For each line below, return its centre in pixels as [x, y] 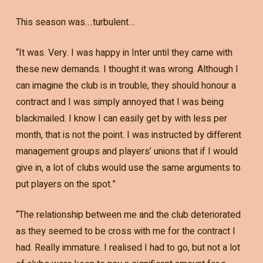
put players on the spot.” [65, 184]
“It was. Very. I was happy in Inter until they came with [124, 53]
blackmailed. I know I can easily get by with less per [121, 118]
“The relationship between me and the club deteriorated [128, 215]
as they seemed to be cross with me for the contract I [125, 231]
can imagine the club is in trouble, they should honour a [126, 85]
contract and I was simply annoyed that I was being [119, 102]
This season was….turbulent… [75, 22]
